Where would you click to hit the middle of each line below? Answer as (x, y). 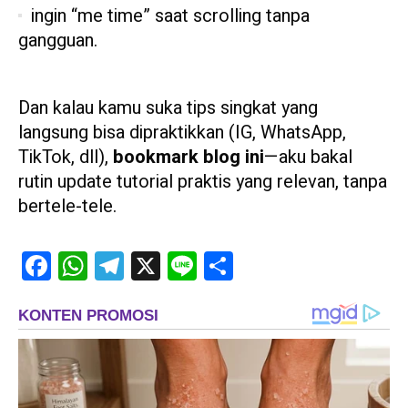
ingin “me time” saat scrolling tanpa (170, 16)
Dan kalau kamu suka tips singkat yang (168, 108)
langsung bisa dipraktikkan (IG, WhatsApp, (182, 133)
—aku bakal (308, 158)
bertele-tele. (67, 207)
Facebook (92, 266)
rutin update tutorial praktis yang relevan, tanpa (203, 182)
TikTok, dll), (66, 158)
